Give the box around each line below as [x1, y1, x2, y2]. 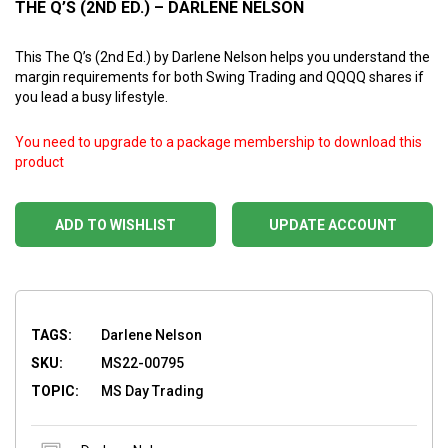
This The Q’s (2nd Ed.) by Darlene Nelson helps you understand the [15, 48, 430, 65]
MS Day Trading [101, 382, 204, 399]
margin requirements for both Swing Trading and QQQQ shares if [15, 68, 424, 85]
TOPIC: [31, 382, 79, 399]
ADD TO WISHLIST [55, 216, 176, 233]
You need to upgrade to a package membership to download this [15, 133, 422, 150]
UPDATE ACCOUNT [268, 216, 397, 233]
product [15, 153, 64, 170]
